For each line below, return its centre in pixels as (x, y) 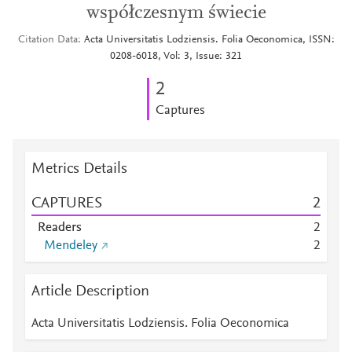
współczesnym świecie (176, 13)
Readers (60, 228)
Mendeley (71, 246)
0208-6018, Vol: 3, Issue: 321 (176, 57)
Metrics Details (79, 169)
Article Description (90, 291)
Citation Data (48, 40)
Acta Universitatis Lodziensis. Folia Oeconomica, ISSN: (209, 40)
